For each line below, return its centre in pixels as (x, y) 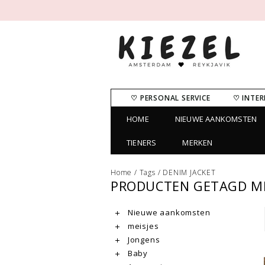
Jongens (143, 240)
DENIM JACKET (189, 172)
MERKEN (198, 143)
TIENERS (142, 143)
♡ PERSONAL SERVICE (171, 98)
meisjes (142, 226)
